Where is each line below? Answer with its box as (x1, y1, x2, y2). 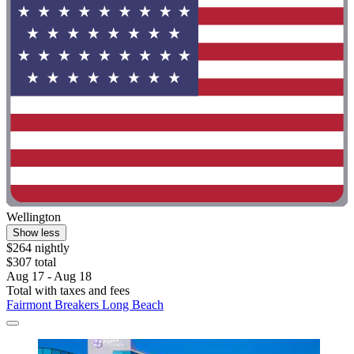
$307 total (6, 254, 56, 269)
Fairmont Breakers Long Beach (6, 297, 164, 311)
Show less (13, 226, 60, 239)
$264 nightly (6, 240, 70, 254)
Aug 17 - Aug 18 (6, 269, 92, 283)
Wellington (6, 209, 61, 224)
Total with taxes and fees (6, 283, 130, 297)
